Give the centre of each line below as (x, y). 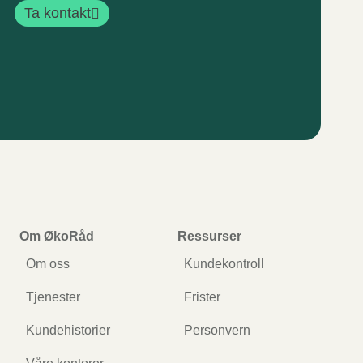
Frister (203, 297)
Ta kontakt (58, 13)
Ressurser (210, 236)
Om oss (47, 263)
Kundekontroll (224, 263)
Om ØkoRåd (56, 236)
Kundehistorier (68, 330)
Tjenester (53, 297)
